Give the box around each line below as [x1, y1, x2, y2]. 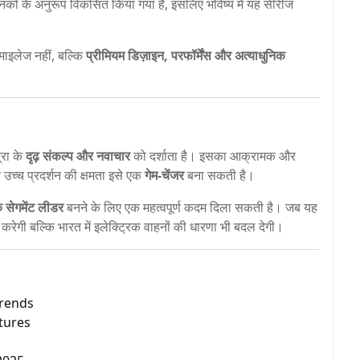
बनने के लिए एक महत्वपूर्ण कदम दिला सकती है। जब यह [63, 198, 317, 216]
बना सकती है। [184, 166, 255, 184]
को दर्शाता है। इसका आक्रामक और [130, 146, 296, 165]
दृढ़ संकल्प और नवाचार [26, 146, 130, 165]
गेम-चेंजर [145, 166, 184, 184]
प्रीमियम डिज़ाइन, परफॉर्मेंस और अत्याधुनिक [86, 46, 285, 64]
